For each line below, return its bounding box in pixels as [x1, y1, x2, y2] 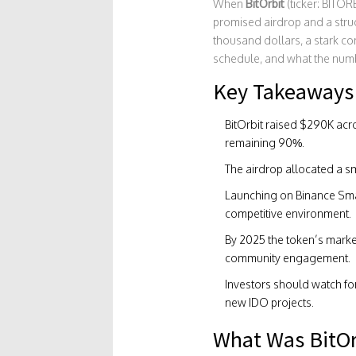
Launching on [224, 188, 296, 202]
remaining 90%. [224, 136, 304, 149]
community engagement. [224, 251, 350, 265]
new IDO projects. [224, 296, 314, 309]
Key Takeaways [212, 77, 354, 106]
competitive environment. [224, 207, 351, 220]
